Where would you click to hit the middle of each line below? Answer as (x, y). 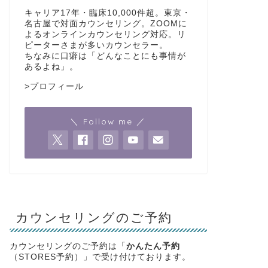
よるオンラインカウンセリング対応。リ (105, 34)
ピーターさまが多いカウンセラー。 (96, 45)
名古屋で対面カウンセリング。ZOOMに (106, 23)
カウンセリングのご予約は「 (68, 246)
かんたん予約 (153, 246)
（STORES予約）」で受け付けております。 (100, 257)
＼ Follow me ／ (108, 121)
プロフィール (57, 86)
